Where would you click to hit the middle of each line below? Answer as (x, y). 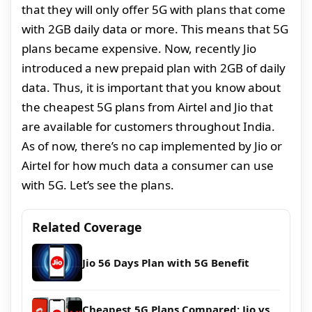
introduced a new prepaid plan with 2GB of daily (154, 68)
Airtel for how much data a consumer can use (148, 166)
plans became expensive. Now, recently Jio (139, 49)
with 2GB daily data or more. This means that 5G (155, 29)
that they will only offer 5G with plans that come (154, 10)
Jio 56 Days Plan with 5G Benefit (166, 263)
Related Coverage (87, 227)
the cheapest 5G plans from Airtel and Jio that (147, 107)
